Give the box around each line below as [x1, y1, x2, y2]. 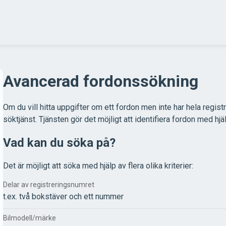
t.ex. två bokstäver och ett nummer [3, 192, 124, 202]
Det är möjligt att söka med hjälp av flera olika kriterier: [3, 161, 193, 171]
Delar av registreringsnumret [3, 181, 94, 189]
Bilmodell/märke [3, 214, 56, 222]
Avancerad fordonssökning [3, 72, 198, 91]
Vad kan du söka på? [3, 136, 116, 150]
